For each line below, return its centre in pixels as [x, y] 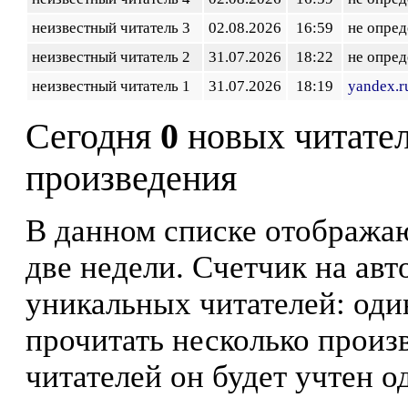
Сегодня [93, 137]
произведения [131, 178]
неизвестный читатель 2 [115, 57]
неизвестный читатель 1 [115, 86]
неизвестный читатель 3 [115, 28]
